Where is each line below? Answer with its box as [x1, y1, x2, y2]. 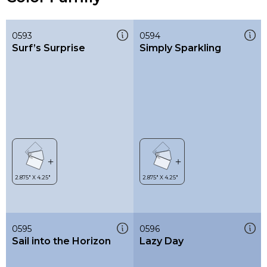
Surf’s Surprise [12, 42, 85, 54]
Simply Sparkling [139, 42, 221, 54]
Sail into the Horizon [12, 235, 111, 247]
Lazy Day [139, 235, 184, 247]
